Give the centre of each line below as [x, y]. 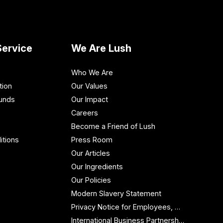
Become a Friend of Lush [113, 126]
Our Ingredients [97, 167]
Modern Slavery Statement [116, 193]
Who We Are [92, 72]
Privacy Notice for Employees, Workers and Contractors [177, 207]
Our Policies [91, 180]
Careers [84, 113]
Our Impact [89, 99]
